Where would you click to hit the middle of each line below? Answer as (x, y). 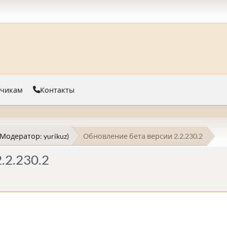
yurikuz (55, 136)
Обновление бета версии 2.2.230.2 (143, 136)
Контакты (57, 90)
